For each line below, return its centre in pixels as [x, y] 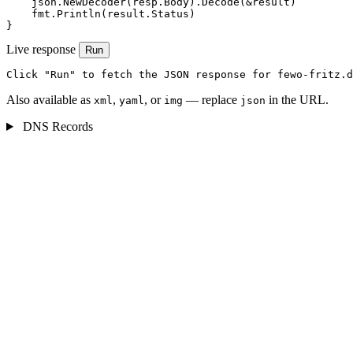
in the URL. [297, 100]
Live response [41, 50]
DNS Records [56, 127]
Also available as [50, 100]
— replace [212, 100]
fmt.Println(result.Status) [101, 14]
